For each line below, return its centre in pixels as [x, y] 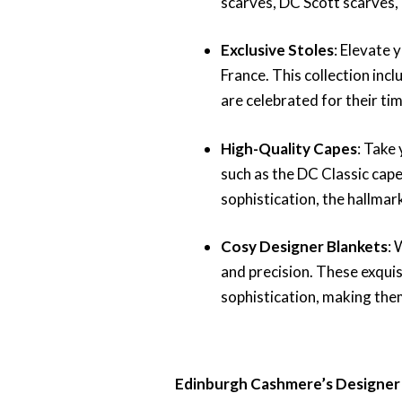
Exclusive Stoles [278, 50]
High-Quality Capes [289, 148]
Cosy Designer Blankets [305, 247]
